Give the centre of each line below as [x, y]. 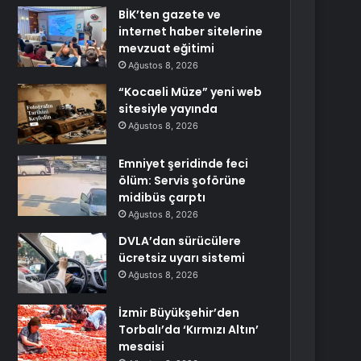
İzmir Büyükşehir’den [179, 313]
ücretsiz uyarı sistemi [182, 258]
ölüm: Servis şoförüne [183, 180]
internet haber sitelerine [191, 31]
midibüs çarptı [162, 197]
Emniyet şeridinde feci [184, 164]
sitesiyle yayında [168, 109]
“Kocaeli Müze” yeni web [191, 92]
